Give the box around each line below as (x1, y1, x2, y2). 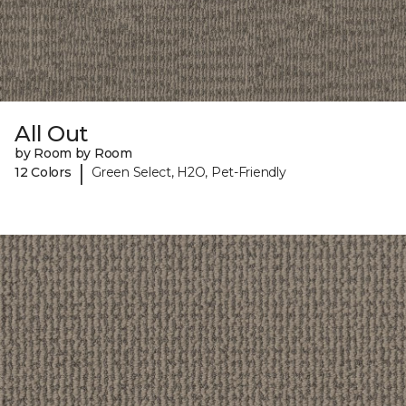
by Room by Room (14, 144, 132, 161)
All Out (14, 120, 88, 147)
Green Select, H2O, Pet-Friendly (92, 164, 286, 181)
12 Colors (14, 164, 72, 181)
